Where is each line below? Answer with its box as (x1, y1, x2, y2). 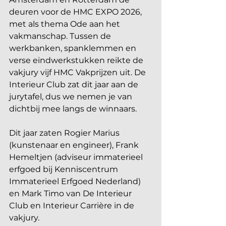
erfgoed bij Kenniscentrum (9, 164, 120, 174)
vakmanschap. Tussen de (9, 31, 113, 41)
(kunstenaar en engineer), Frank (9, 140, 141, 150)
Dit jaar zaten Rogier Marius (9, 128, 122, 138)
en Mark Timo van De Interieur (9, 189, 134, 198)
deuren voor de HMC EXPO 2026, (9, 7, 144, 17)
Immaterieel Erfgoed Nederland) (9, 177, 143, 186)
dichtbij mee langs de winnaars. (9, 104, 137, 114)
